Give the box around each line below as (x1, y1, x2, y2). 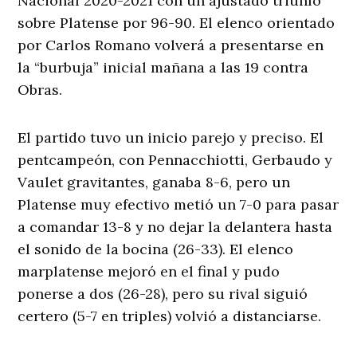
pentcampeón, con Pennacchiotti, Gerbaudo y (18, 150, 333, 169)
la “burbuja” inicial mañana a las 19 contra (18, 57, 309, 76)
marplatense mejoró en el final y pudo (18, 261, 280, 280)
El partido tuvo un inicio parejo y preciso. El (18, 127, 324, 147)
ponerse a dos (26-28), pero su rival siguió (18, 284, 308, 303)
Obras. (18, 80, 63, 99)
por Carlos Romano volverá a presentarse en (18, 35, 324, 54)
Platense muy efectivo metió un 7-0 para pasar (18, 194, 339, 214)
